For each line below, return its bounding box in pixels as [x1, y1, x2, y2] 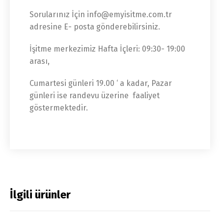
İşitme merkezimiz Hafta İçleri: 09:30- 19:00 [29, 44, 185, 54]
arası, [29, 56, 50, 66]
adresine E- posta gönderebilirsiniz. [29, 22, 160, 31]
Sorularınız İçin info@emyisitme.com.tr [29, 10, 172, 19]
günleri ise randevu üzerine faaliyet [29, 91, 160, 100]
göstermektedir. [29, 103, 88, 112]
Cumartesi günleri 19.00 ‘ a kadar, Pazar [29, 79, 172, 88]
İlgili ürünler [10, 188, 71, 201]
